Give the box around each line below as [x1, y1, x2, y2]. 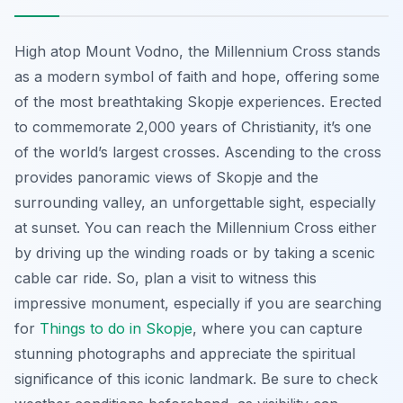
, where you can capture [193, 319, 363, 338]
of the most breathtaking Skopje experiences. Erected [14, 93, 381, 112]
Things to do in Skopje [40, 319, 193, 338]
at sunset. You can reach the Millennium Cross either [14, 219, 377, 237]
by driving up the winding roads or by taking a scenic [14, 244, 375, 263]
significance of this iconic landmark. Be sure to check [14, 370, 378, 389]
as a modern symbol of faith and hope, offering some [14, 67, 380, 86]
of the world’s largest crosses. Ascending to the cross [14, 143, 381, 162]
